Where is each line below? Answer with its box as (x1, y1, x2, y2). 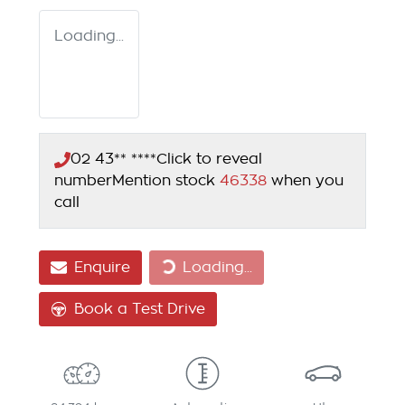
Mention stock (112, 174, 220, 189)
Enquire (74, 260, 130, 276)
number (54, 174, 112, 189)
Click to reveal (156, 152, 262, 167)
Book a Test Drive (74, 302, 205, 317)
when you (271, 174, 344, 189)
